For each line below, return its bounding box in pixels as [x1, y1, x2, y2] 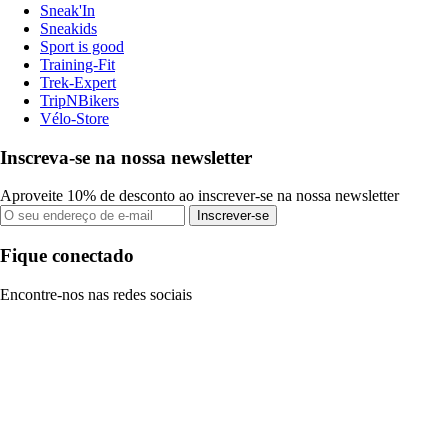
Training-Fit [40, 55, 115, 73]
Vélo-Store [40, 109, 109, 127]
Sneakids [40, 19, 97, 37]
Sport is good [40, 37, 124, 55]
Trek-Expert [40, 73, 116, 91]
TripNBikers [40, 91, 119, 109]
